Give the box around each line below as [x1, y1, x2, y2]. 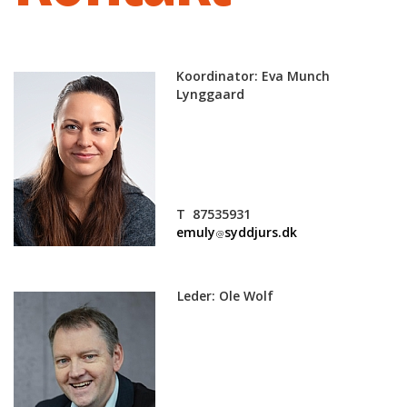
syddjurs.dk [224, 223, 297, 242]
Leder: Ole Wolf [177, 287, 273, 305]
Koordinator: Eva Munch [176, 67, 330, 85]
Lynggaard [176, 85, 244, 104]
